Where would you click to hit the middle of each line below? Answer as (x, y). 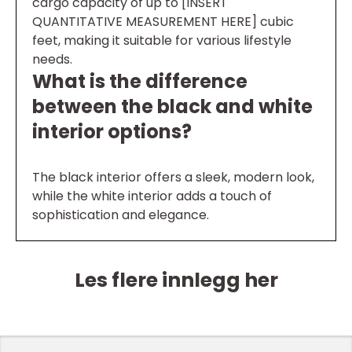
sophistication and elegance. (121, 215)
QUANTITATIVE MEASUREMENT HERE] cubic (163, 22)
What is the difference (140, 82)
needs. (52, 60)
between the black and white (172, 107)
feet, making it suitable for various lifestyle (162, 41)
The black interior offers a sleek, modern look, (173, 178)
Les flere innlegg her (176, 280)
